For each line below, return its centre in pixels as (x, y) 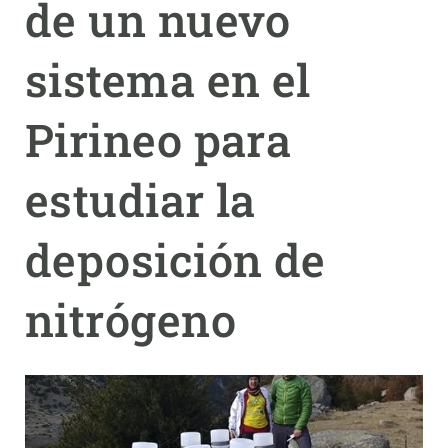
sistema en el (168, 79)
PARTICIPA (52, 45)
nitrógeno (131, 319)
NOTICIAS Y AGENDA (83, 92)
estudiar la (140, 199)
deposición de (175, 259)
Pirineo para (158, 139)
